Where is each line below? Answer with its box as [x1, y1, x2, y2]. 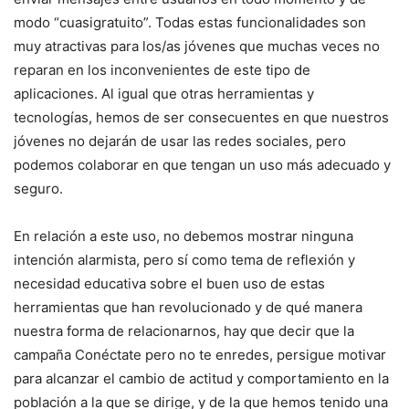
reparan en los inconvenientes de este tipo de [14, 60, 310, 79]
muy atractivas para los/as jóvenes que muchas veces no [14, 37, 380, 55]
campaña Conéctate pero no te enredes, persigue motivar [14, 345, 386, 363]
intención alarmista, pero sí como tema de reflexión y [14, 250, 355, 268]
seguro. [14, 179, 63, 197]
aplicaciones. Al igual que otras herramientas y [14, 84, 314, 102]
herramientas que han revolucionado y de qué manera [14, 298, 362, 316]
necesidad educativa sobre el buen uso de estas [14, 274, 325, 292]
